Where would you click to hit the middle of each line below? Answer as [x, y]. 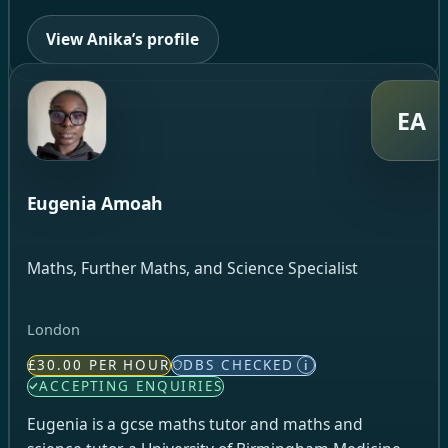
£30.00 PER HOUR [98, 364]
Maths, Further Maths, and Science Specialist [192, 267]
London [53, 329]
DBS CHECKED [239, 364]
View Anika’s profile [123, 38]
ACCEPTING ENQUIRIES [131, 385]
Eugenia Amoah [95, 203]
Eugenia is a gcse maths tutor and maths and [194, 424]
